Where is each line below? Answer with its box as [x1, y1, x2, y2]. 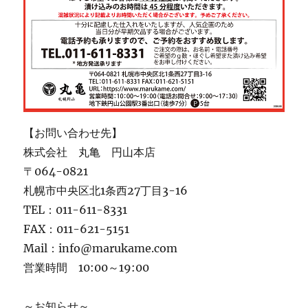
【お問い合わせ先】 [23, 125, 123, 140]
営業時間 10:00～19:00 [23, 260, 150, 274]
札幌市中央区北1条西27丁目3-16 [23, 183, 188, 197]
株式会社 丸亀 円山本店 [23, 144, 156, 159]
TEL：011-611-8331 [23, 202, 128, 217]
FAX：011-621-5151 [23, 221, 130, 236]
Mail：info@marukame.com [23, 241, 178, 255]
